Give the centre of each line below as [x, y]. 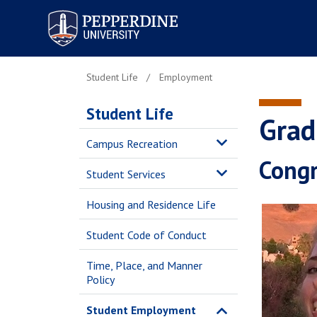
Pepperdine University [96, 13]
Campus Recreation [132, 144]
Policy [100, 279]
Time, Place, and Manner [144, 265]
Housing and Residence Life [151, 204]
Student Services [126, 174]
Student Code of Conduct [146, 235]
